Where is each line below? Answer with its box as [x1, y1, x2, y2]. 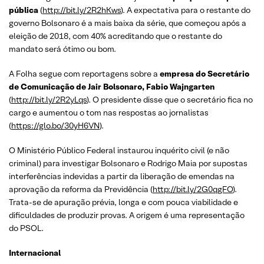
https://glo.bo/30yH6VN [11, 120, 100, 131]
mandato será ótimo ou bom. [9, 44, 116, 54]
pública [9, 5, 38, 15]
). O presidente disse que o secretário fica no [87, 94, 253, 105]
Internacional [9, 247, 61, 258]
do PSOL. [9, 223, 44, 233]
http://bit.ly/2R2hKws [42, 5, 121, 15]
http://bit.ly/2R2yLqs [11, 94, 87, 105]
